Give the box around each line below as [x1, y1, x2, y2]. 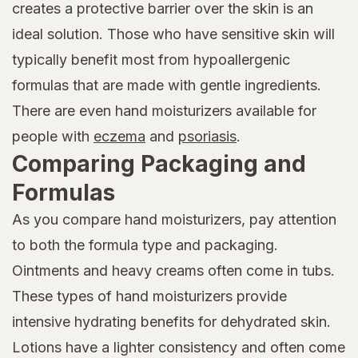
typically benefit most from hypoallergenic [12, 50, 290, 68]
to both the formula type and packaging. [12, 236, 278, 253]
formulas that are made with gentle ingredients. [12, 76, 321, 93]
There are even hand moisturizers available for [12, 101, 316, 119]
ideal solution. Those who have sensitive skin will [12, 25, 335, 42]
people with [12, 127, 93, 145]
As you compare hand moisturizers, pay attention [12, 210, 336, 228]
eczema [93, 127, 145, 145]
